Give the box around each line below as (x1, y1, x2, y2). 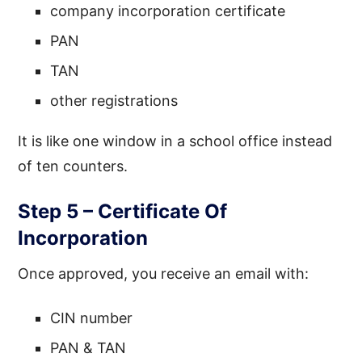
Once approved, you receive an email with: (18, 264, 309, 282)
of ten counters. (18, 157, 128, 175)
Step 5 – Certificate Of (18, 199, 228, 223)
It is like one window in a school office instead (18, 132, 333, 149)
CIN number (50, 309, 133, 326)
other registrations (50, 91, 179, 109)
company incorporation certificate (50, 2, 286, 19)
